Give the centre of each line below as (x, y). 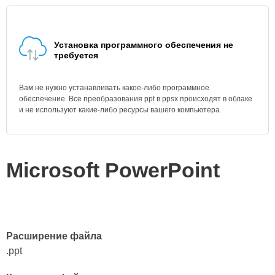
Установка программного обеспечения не (144, 45)
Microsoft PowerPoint (113, 170)
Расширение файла (54, 236)
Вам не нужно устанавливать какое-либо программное (114, 88)
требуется (76, 55)
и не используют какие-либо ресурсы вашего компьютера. (120, 110)
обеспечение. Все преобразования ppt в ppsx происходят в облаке (136, 99)
